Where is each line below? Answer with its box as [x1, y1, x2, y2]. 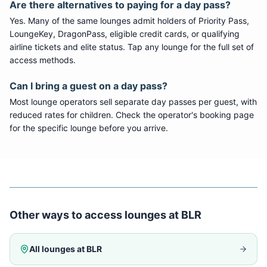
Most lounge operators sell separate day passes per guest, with [10, 97, 257, 107]
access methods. [10, 55, 76, 65]
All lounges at [29, 244, 86, 254]
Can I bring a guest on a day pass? [10, 80, 167, 92]
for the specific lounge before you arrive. [10, 123, 168, 133]
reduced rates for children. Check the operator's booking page [10, 110, 254, 120]
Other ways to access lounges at [10, 209, 181, 221]
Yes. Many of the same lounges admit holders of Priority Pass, [10, 15, 249, 26]
